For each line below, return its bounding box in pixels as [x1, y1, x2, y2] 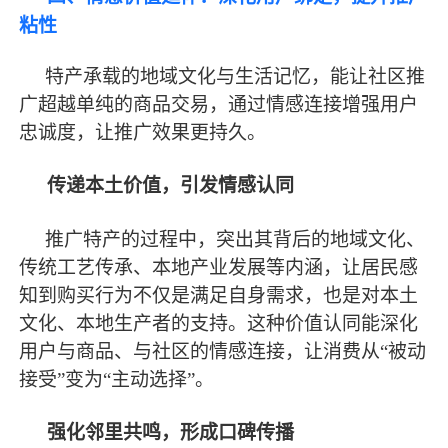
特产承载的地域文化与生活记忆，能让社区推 [45, 65, 426, 87]
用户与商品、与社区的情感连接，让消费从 [19, 340, 381, 362]
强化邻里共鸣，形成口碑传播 [47, 421, 295, 443]
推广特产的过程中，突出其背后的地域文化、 [45, 228, 426, 250]
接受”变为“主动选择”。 [19, 368, 215, 390]
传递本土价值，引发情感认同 [47, 175, 295, 197]
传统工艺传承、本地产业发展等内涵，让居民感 [19, 256, 419, 278]
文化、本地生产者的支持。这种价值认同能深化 [19, 312, 419, 334]
